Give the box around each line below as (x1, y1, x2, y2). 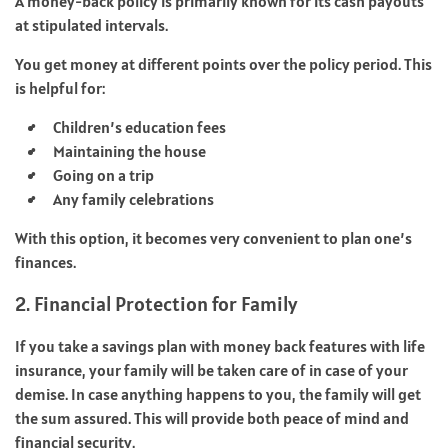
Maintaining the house (53, 140, 206, 161)
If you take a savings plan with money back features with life (15, 335, 425, 356)
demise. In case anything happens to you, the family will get (15, 383, 421, 404)
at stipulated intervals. (15, 14, 168, 35)
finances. (15, 251, 76, 272)
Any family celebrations (53, 188, 214, 209)
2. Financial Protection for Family (15, 290, 297, 317)
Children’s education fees (53, 116, 226, 137)
